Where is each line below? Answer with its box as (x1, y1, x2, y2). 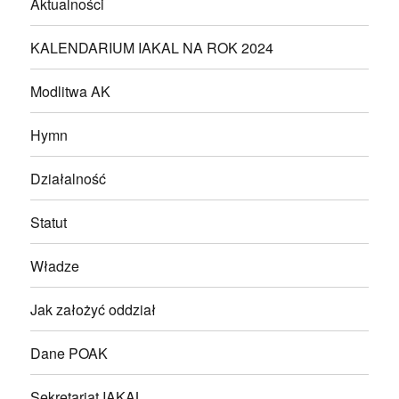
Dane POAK (30, 342, 109, 363)
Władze (30, 255, 80, 276)
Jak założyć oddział (30, 298, 157, 320)
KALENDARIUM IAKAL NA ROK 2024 (30, 37, 274, 58)
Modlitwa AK (30, 80, 111, 102)
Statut (30, 211, 68, 232)
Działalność (30, 167, 107, 189)
